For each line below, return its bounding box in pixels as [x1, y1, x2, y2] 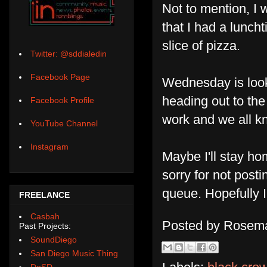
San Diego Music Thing [30, 248, 118, 258]
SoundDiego [30, 234, 77, 244]
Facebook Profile [30, 95, 94, 105]
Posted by [162, 218, 223, 233]
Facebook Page [30, 72, 90, 82]
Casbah [30, 211, 60, 221]
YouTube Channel [30, 119, 98, 129]
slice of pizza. [162, 38, 240, 53]
